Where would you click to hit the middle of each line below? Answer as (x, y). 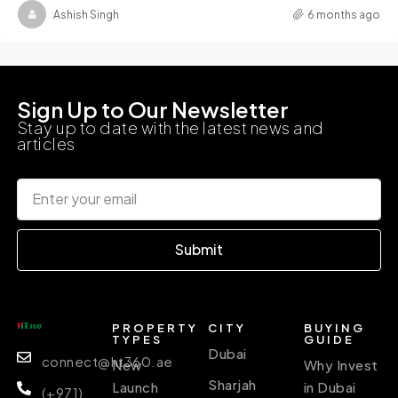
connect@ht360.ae (107, 361)
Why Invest (341, 364)
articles (46, 143)
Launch (135, 386)
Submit (199, 250)
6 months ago (344, 14)
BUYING (334, 327)
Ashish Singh (86, 14)
